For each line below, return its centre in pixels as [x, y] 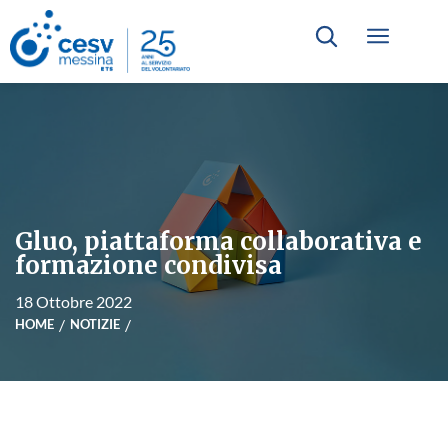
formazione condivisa [148, 265]
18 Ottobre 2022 [73, 301]
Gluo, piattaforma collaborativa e [218, 241]
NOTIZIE [95, 323]
